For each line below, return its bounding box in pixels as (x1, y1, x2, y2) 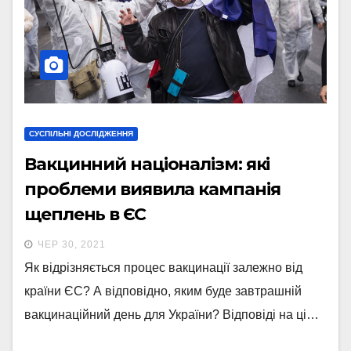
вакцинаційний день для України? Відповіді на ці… (24, 308, 319, 322)
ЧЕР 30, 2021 (38, 239, 106, 251)
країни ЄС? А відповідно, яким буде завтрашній (24, 284, 302, 299)
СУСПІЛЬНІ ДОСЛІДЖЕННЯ (29, 129, 133, 139)
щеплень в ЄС (24, 204, 146, 226)
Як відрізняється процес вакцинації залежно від (24, 261, 302, 275)
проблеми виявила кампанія (24, 179, 280, 201)
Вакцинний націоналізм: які (24, 154, 270, 175)
